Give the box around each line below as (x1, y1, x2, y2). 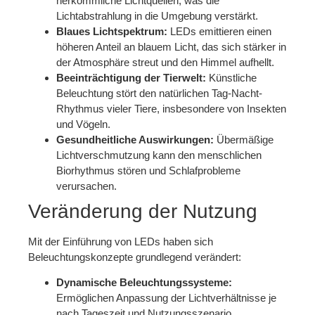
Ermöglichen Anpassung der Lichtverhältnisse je (56, 291, 276, 304)
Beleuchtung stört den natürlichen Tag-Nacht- (56, 86, 262, 99)
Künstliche (206, 71, 257, 84)
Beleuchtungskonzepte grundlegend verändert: (28, 250, 241, 263)
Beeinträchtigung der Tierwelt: (56, 71, 206, 84)
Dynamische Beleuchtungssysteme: (56, 276, 232, 288)
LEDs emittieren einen (167, 25, 271, 37)
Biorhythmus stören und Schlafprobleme (56, 164, 240, 176)
